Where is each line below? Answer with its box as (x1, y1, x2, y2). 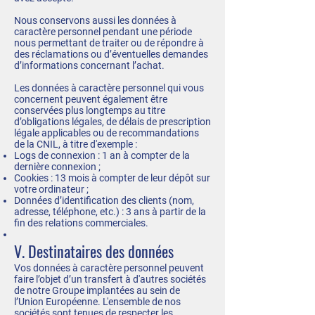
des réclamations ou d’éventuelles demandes (14, 49, 208, 60)
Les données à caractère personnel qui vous (14, 82, 204, 94)
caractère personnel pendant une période (14, 26, 192, 37)
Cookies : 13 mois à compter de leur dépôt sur (14, 172, 210, 184)
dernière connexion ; (14, 161, 101, 172)
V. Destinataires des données (14, 240, 174, 262)
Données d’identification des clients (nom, (14, 195, 194, 206)
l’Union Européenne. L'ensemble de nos (14, 296, 181, 307)
